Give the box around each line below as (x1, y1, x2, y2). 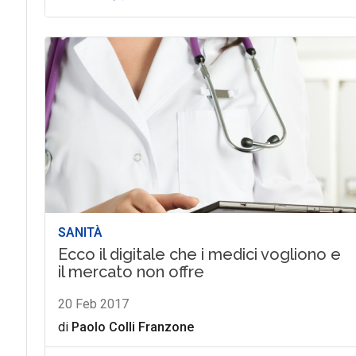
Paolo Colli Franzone (71, 319, 194, 335)
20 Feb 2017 (57, 296, 129, 312)
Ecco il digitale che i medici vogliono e (57, 245, 341, 265)
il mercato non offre (57, 262, 204, 282)
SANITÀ (57, 225, 103, 241)
